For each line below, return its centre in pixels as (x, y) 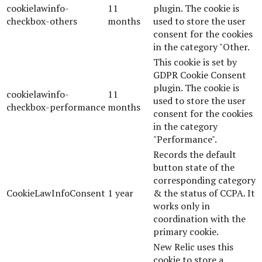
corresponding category (204, 180)
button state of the (194, 167)
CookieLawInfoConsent (56, 193)
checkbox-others (42, 21)
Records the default (195, 154)
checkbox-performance (56, 107)
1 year (120, 193)
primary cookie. (186, 231)
